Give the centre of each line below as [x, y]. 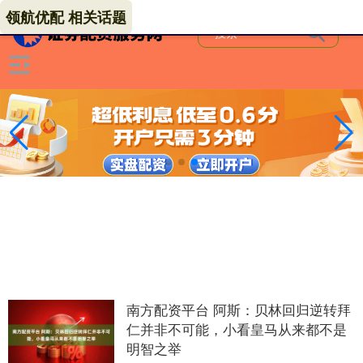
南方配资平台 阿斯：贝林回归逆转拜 [238, 309]
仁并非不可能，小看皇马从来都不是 [236, 328]
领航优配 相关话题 [66, 17]
